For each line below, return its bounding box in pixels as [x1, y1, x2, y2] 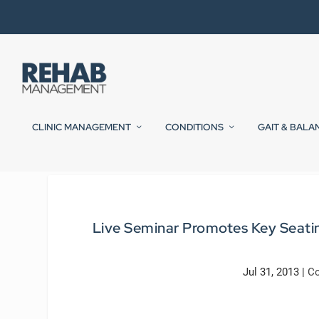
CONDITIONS [165, 121, 224, 134]
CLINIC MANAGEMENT [32, 121, 131, 134]
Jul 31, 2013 [242, 265, 299, 278]
